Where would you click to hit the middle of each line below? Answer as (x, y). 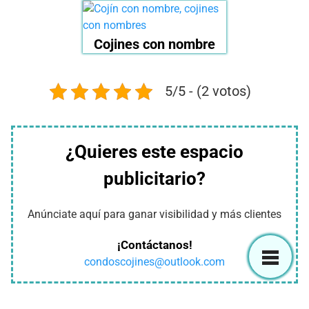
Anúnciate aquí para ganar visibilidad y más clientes (154, 215)
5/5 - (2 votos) (208, 91)
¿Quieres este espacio (154, 152)
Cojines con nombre (154, 44)
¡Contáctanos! (154, 245)
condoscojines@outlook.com (154, 262)
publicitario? (154, 179)
